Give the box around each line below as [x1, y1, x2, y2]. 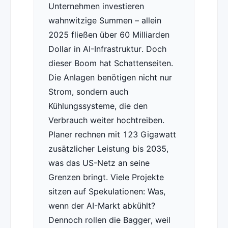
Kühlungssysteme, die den [48, 101, 148, 111]
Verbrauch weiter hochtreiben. [48, 115, 164, 126]
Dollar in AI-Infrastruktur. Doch [48, 44, 166, 54]
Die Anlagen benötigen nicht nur [48, 72, 172, 83]
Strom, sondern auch [48, 87, 128, 97]
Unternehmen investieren [48, 1, 144, 12]
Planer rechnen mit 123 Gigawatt [48, 129, 176, 140]
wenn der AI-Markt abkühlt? [48, 201, 155, 211]
